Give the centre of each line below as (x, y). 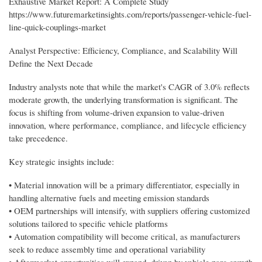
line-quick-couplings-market (57, 27)
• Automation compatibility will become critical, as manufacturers (125, 236)
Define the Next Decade (51, 63)
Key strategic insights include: (61, 161)
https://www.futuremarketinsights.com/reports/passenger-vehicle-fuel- (130, 14)
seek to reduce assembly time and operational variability (107, 249)
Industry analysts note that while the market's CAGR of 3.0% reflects (129, 86)
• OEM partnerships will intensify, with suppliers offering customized (129, 210)
